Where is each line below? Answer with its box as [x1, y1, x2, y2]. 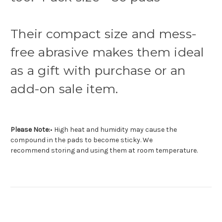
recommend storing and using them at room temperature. [10, 146, 198, 155]
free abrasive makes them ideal [10, 45, 204, 60]
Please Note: [10, 125, 50, 134]
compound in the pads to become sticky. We [10, 136, 153, 145]
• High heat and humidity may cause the [50, 125, 177, 134]
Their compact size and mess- [10, 26, 197, 42]
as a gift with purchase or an [10, 63, 186, 78]
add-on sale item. [10, 81, 118, 97]
